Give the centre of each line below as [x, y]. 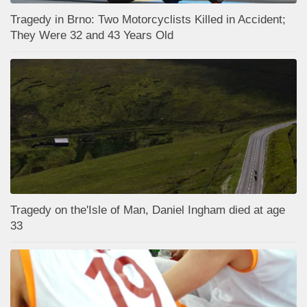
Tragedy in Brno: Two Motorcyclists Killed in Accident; [148, 20]
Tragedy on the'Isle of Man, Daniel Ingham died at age [148, 210]
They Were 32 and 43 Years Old [92, 36]
